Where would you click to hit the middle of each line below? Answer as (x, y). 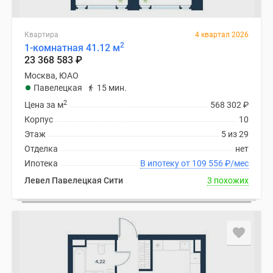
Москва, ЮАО (51, 76)
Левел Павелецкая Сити (74, 180)
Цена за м (44, 105)
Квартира (41, 35)
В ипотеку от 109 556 (208, 163)
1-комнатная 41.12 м (72, 48)
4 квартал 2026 (222, 35)
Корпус (39, 119)
